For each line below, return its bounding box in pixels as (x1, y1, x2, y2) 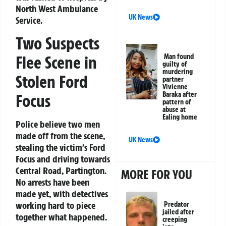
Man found (164, 52, 194, 62)
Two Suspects (16, 32, 99, 54)
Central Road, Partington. (16, 164, 106, 177)
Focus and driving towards (16, 152, 110, 165)
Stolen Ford (16, 71, 88, 92)
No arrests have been (16, 176, 89, 188)
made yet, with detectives (16, 187, 108, 200)
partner (162, 75, 184, 84)
